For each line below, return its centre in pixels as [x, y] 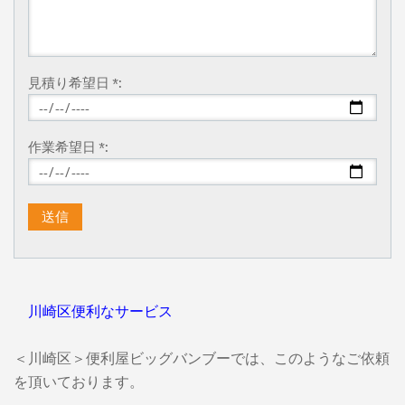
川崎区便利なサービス [93, 311]
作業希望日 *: [68, 146]
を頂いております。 [78, 381]
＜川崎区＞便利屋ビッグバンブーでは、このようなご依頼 [201, 358]
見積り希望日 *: [75, 81]
